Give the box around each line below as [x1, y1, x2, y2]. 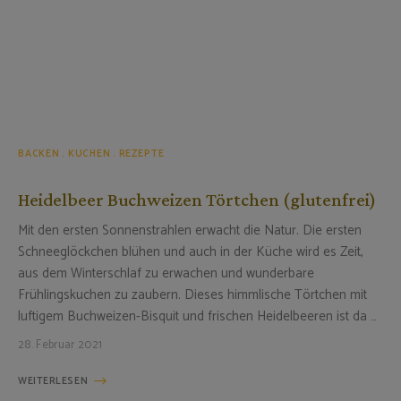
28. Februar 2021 [18, 335, 103, 354]
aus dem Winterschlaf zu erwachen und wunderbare [18, 261, 314, 285]
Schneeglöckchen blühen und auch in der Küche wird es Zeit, [18, 240, 363, 263]
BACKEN [18, 145, 60, 162]
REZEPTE [118, 145, 165, 162]
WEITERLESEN [18, 372, 89, 389]
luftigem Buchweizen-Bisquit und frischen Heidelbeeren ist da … [18, 304, 377, 328]
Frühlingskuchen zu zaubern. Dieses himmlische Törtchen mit [18, 283, 367, 306]
